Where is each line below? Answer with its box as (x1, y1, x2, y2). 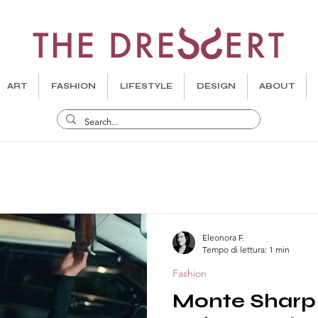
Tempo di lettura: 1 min (202, 244, 290, 255)
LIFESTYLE (119, 81, 172, 91)
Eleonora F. (202, 232, 244, 243)
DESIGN (196, 81, 236, 91)
